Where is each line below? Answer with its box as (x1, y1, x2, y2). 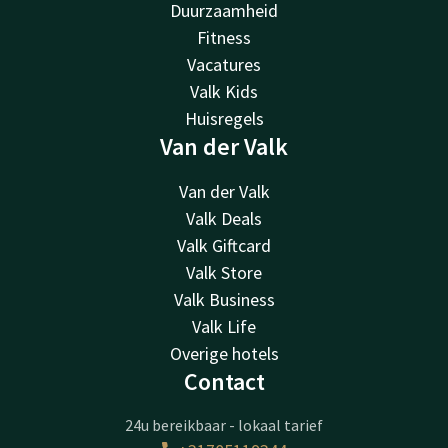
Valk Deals (186, 206, 262, 230)
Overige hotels (169, 341, 279, 365)
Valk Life (192, 314, 256, 338)
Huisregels (184, 106, 264, 130)
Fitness (197, 25, 251, 49)
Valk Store (186, 260, 262, 284)
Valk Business (173, 287, 275, 311)
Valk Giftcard (177, 233, 271, 257)
